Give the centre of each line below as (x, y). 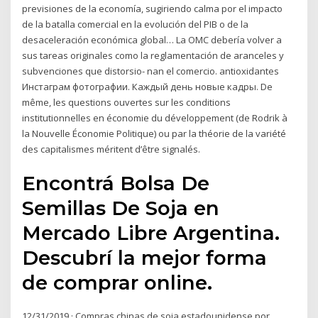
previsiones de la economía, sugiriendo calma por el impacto (153, 8)
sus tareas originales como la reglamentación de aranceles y (153, 55)
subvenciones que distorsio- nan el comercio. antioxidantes (151, 71)
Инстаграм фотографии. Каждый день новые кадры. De (148, 86)
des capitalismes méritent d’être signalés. (111, 149)
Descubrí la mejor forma (145, 258)
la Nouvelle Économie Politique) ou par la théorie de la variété (154, 133)
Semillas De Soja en (121, 208)
